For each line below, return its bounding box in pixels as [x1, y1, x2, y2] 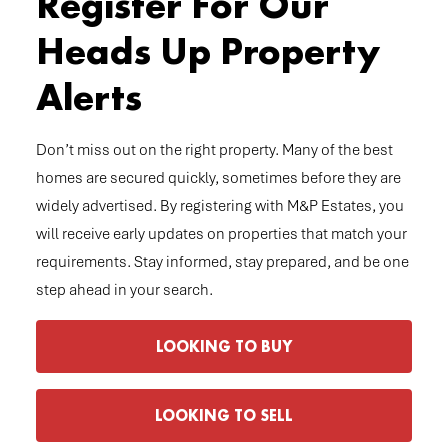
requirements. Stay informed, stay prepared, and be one [36, 252, 409, 273]
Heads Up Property [36, 26, 380, 77]
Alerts [36, 72, 142, 123]
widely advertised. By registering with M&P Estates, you [36, 196, 404, 217]
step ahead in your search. [36, 280, 213, 301]
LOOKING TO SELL [154, 405, 293, 427]
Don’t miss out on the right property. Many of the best [36, 140, 393, 161]
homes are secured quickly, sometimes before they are [36, 168, 401, 189]
